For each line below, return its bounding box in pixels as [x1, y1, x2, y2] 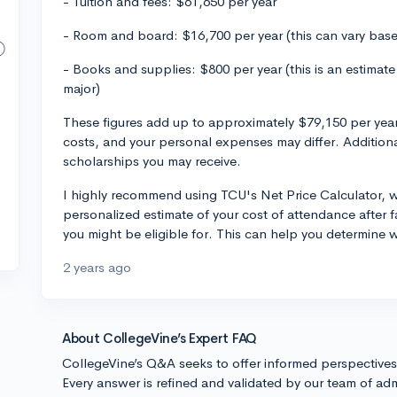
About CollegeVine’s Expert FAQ [62, 330, 257, 346]
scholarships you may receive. [63, 152, 241, 169]
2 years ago [63, 259, 131, 276]
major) [63, 80, 100, 97]
